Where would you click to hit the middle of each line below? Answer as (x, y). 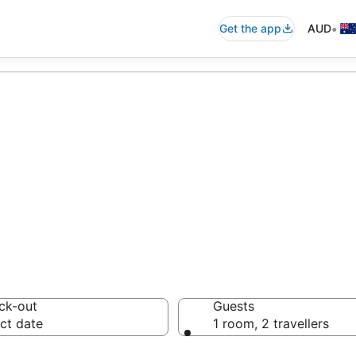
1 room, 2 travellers (271, 323)
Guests (234, 306)
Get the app (250, 28)
